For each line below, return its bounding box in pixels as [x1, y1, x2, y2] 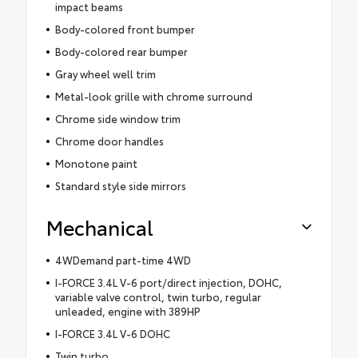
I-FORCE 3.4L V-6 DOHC [54, 325, 170, 340]
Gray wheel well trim [54, 66, 156, 81]
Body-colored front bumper [54, 21, 195, 36]
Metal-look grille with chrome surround [54, 88, 253, 103]
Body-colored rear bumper [54, 43, 188, 58]
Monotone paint [54, 155, 137, 170]
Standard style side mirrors [54, 177, 186, 193]
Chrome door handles [54, 133, 164, 148]
